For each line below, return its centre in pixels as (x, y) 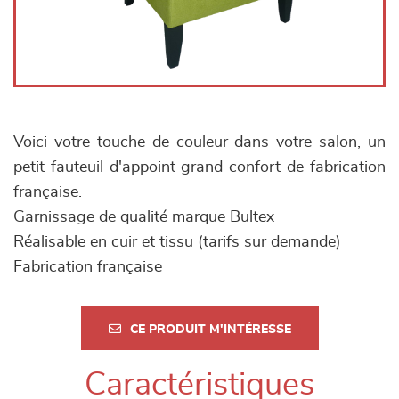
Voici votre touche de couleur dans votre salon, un (199, 142)
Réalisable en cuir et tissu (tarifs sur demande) (177, 242)
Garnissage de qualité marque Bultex (144, 217)
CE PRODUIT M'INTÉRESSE (210, 330)
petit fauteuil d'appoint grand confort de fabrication (199, 167)
